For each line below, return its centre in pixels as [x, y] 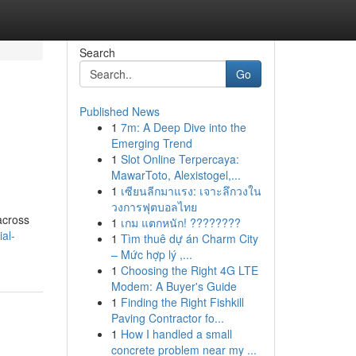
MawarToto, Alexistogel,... [176, 175]
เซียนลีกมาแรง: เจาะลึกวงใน [191, 191]
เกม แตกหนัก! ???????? [180, 222]
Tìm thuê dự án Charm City [189, 238]
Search [97, 52]
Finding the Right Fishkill [182, 302]
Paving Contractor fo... [167, 318]
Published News [119, 111]
